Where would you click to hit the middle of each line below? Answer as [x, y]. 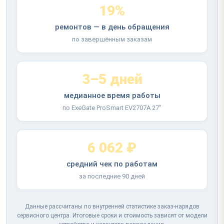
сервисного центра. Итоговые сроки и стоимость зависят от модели [112, 215]
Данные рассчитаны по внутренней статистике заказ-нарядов [112, 206]
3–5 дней [112, 79]
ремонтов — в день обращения [112, 27]
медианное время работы [112, 95]
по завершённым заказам [112, 39]
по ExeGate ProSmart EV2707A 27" [112, 107]
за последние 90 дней [112, 176]
